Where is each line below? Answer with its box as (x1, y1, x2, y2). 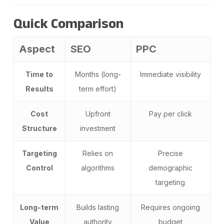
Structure (21, 124, 57, 133)
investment (80, 124, 116, 133)
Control (25, 163, 53, 172)
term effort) (79, 84, 117, 93)
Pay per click (148, 109, 192, 118)
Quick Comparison (13, 15, 123, 31)
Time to (25, 70, 53, 79)
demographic (148, 163, 192, 172)
